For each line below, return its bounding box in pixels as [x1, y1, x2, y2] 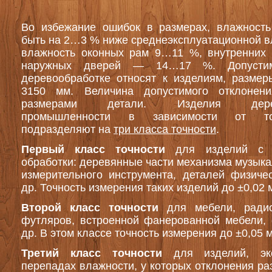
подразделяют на [21, 123, 114, 135]
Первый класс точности [21, 143, 166, 155]
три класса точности [114, 123, 216, 135]
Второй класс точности [21, 202, 158, 214]
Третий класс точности [21, 247, 162, 259]
